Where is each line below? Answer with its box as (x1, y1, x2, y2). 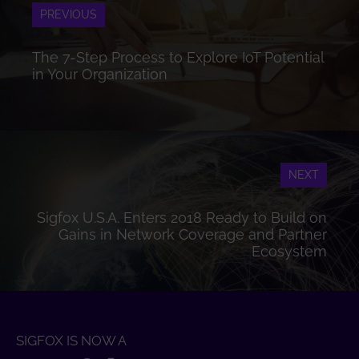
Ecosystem (252, 242, 327, 260)
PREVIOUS (40, 7, 97, 21)
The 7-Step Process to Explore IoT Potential (32, 48, 324, 66)
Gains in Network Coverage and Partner (58, 225, 327, 243)
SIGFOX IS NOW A (16, 332, 127, 349)
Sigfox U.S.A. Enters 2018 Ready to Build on (37, 208, 327, 226)
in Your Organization (32, 65, 167, 83)
